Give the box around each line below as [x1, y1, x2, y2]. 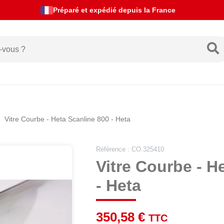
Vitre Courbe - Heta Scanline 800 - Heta [4, 115, 130, 123]
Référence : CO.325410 [96, 145, 164, 153]
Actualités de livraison [76, 5, 152, 14]
